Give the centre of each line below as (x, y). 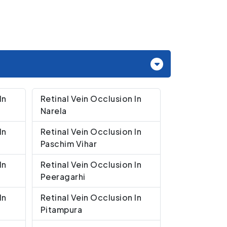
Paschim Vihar (68, 143)
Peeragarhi (63, 176)
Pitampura (61, 209)
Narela (53, 110)
